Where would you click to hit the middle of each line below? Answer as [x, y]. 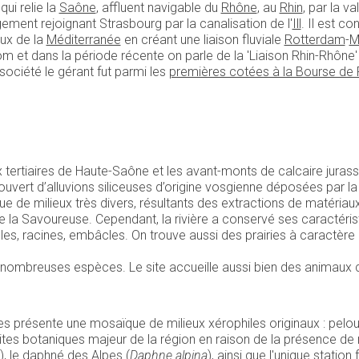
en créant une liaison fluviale [202, 39]
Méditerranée [83, 39]
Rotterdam [315, 39]
